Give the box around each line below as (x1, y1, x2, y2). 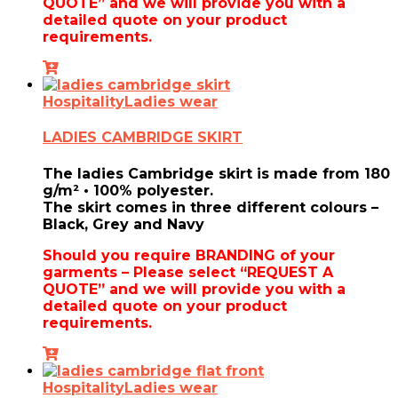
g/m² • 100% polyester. (43, 181, 213, 199)
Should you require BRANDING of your (43, 246, 335, 264)
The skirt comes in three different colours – (43, 198, 378, 216)
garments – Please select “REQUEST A (43, 263, 333, 281)
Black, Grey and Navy (43, 215, 204, 233)
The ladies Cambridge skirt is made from (43, 164, 364, 182)
